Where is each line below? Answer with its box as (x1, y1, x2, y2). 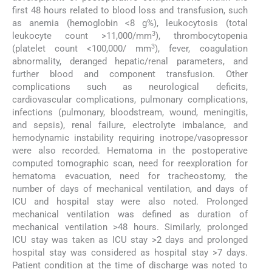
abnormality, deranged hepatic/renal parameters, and (12, 56, 248, 67)
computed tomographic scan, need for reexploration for (12, 158, 248, 169)
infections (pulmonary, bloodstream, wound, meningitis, (12, 107, 248, 118)
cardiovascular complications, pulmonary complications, (12, 94, 248, 106)
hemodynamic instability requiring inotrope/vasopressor (12, 132, 248, 144)
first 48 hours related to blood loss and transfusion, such (12, 5, 248, 16)
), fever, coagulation (155, 43, 248, 55)
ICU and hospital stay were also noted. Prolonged (12, 196, 248, 208)
